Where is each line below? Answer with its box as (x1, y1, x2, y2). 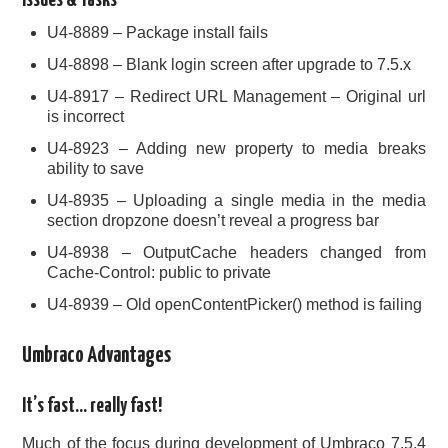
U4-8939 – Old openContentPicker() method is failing (47, 296, 423, 314)
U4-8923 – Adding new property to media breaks (47, 140, 426, 158)
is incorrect (47, 108, 125, 126)
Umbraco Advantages (22, 346, 172, 367)
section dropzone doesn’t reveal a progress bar (47, 212, 380, 230)
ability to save (47, 160, 145, 178)
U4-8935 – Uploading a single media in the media (47, 192, 426, 210)
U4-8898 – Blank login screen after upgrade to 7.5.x (47, 56, 412, 74)
